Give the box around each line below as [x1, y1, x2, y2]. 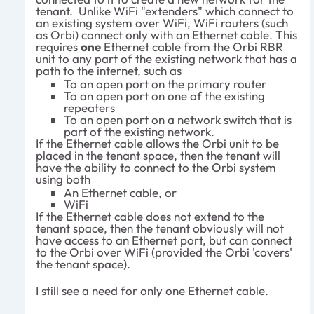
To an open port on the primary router [64, 76, 266, 92]
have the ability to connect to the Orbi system [36, 160, 276, 175]
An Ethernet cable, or [64, 185, 177, 200]
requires [36, 39, 81, 55]
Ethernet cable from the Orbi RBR [101, 39, 283, 55]
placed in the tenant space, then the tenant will [36, 148, 280, 163]
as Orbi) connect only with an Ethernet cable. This [36, 27, 297, 43]
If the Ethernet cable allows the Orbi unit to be [36, 136, 279, 151]
